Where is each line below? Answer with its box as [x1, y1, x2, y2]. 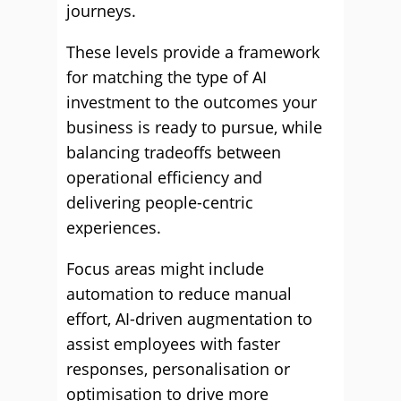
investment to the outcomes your [66, 91, 317, 113]
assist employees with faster [66, 333, 280, 354]
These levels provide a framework [66, 41, 320, 63]
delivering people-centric [66, 192, 253, 213]
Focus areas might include [66, 258, 264, 279]
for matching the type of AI [66, 66, 267, 88]
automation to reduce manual [66, 283, 292, 304]
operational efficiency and [66, 166, 262, 188]
